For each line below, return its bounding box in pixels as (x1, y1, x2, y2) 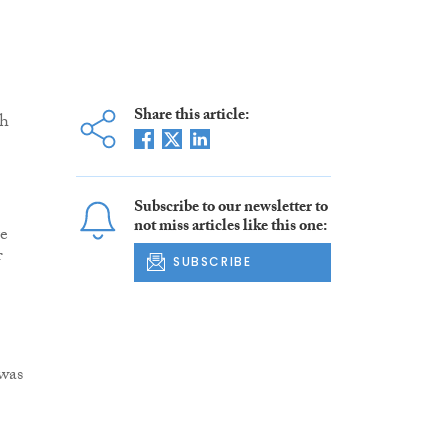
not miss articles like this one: (133, 214, 327, 242)
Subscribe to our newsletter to (133, 195, 328, 223)
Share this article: (133, 103, 249, 131)
